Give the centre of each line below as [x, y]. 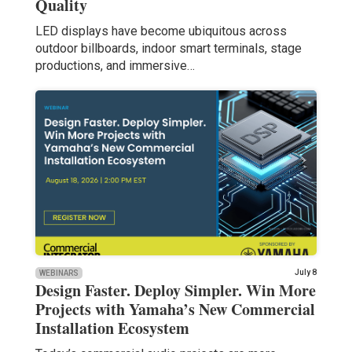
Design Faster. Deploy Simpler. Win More [175, 290]
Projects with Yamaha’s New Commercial [175, 309]
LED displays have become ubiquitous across [161, 31]
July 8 [306, 272]
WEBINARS [59, 273]
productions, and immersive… [115, 65]
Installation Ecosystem [112, 328]
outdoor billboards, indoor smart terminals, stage [168, 48]
